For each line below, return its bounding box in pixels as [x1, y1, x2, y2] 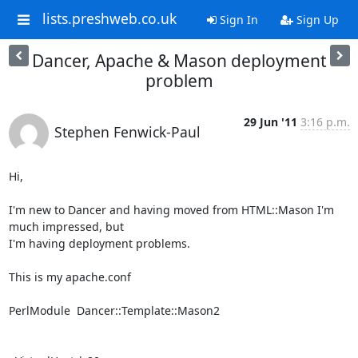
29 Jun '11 [243, 114, 297, 129]
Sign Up [292, 12, 339, 27]
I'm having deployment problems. [8, 236, 190, 251]
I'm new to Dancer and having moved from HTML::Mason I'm [8, 202, 334, 217]
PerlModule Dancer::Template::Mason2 [8, 303, 220, 318]
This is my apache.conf [8, 269, 131, 284]
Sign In [216, 12, 258, 27]
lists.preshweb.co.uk [42, 9, 177, 29]
